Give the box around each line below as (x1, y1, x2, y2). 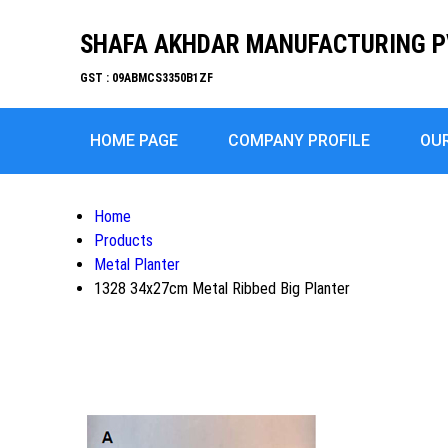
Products (94, 231, 153, 250)
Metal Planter (94, 255, 180, 274)
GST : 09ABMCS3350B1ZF (80, 71, 213, 85)
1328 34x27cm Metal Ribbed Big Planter (94, 279, 350, 298)
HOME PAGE (90, 131, 178, 150)
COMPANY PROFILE (228, 131, 370, 150)
